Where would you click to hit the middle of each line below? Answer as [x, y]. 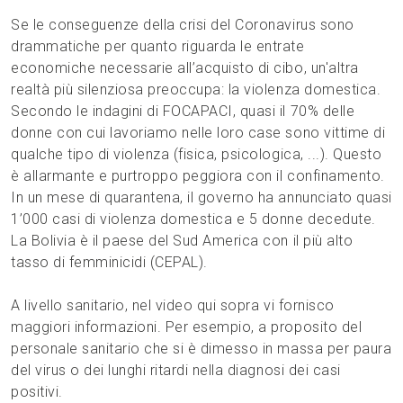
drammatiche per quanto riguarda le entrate [158, 46]
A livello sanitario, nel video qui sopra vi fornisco [173, 305]
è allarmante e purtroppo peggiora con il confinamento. [198, 175]
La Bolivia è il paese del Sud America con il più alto [182, 240]
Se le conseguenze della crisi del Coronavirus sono [183, 24]
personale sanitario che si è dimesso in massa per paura [201, 348]
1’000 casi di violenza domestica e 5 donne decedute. [193, 219]
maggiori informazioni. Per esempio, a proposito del [187, 327]
